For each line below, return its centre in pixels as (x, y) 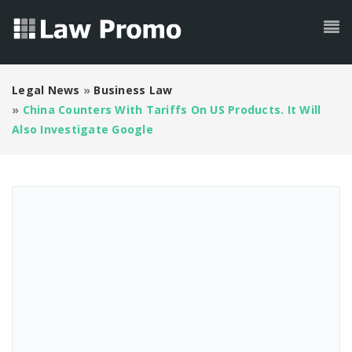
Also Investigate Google (82, 129)
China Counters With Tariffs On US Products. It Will (172, 110)
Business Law (133, 90)
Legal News (46, 90)
